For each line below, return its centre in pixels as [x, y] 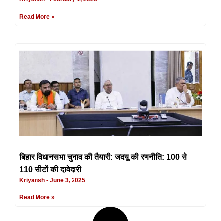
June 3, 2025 [67, 180]
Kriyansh [33, 180]
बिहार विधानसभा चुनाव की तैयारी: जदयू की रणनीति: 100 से [103, 157]
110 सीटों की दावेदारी [50, 169]
